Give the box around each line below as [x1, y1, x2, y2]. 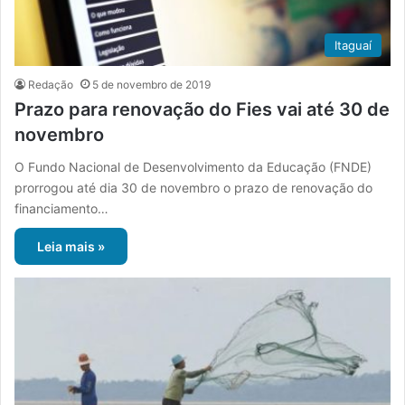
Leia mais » [37, 238, 105, 254]
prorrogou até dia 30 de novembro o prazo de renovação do [14, 179, 372, 195]
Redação [28, 77, 73, 91]
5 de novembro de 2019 [92, 77, 211, 91]
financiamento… [14, 200, 108, 216]
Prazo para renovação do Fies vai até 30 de [14, 98, 390, 120]
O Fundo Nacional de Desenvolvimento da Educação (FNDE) [14, 158, 372, 174]
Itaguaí [334, 37, 372, 52]
